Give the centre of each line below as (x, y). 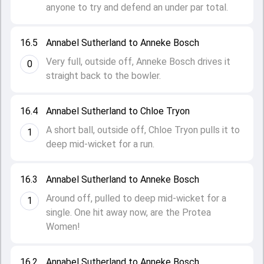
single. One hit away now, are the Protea (128, 212)
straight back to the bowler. (103, 76)
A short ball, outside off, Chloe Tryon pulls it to (143, 130)
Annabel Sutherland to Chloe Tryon (118, 111)
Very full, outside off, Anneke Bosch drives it (138, 62)
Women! (63, 227)
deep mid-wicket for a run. (100, 144)
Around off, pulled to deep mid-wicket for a (136, 198)
